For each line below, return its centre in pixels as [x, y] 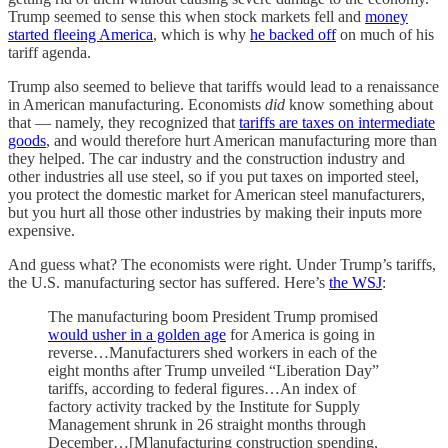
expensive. [41, 230]
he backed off [293, 34]
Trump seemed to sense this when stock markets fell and [186, 16]
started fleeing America [80, 34]
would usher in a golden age [137, 334]
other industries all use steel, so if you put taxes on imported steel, [213, 176]
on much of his [385, 34]
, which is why [201, 34]
